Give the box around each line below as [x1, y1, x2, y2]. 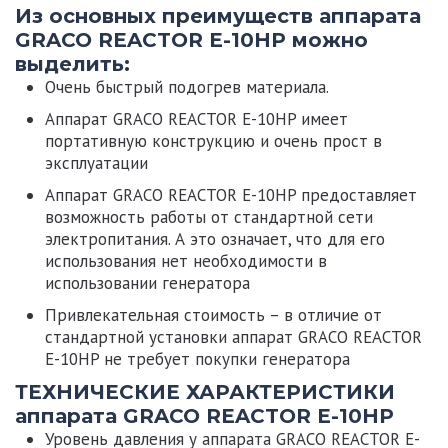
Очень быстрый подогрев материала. [45, 75, 329, 98]
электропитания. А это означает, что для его [45, 227, 385, 250]
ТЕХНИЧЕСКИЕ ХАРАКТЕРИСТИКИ [15, 379, 395, 404]
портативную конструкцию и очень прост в [45, 129, 382, 152]
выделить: [15, 51, 130, 76]
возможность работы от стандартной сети [45, 205, 373, 228]
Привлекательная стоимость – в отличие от [45, 303, 382, 326]
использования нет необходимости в [45, 249, 327, 272]
